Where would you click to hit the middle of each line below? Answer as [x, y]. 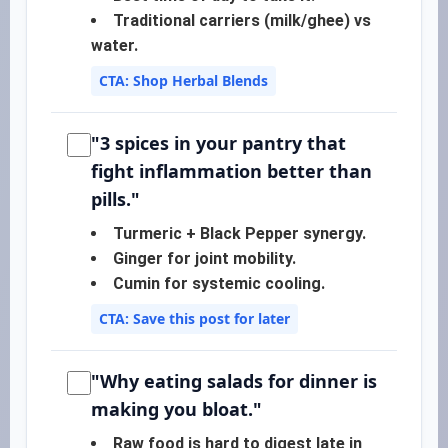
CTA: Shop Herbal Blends [183, 80]
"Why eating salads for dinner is [234, 381]
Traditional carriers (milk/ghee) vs [242, 20]
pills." [115, 199]
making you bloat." [176, 409]
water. [114, 45]
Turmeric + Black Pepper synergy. [239, 233]
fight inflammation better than [231, 171]
